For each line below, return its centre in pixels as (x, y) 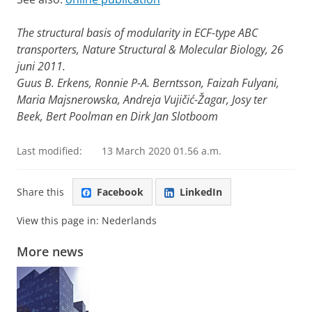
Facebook (120, 192)
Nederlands (129, 221)
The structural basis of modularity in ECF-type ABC (137, 33)
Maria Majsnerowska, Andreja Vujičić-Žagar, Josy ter (142, 100)
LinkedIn (201, 192)
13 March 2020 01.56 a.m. (162, 151)
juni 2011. (41, 66)
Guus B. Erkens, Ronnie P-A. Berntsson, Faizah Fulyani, (148, 83)
